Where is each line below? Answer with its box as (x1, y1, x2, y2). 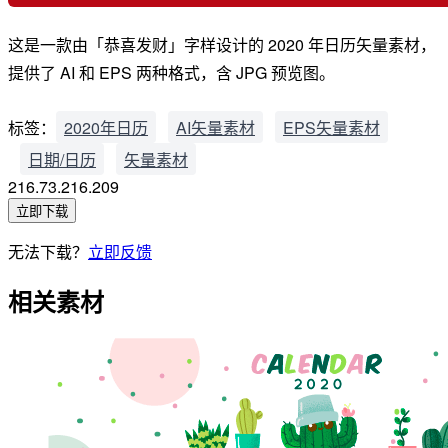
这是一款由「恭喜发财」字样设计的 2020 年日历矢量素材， (8, 32, 436, 56)
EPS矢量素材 (283, 115, 380, 139)
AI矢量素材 (176, 115, 255, 139)
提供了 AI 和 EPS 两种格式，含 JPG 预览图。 (8, 60, 335, 84)
